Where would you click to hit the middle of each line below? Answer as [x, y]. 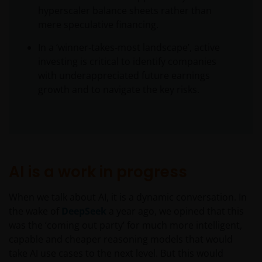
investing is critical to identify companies [127, 62]
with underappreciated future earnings [124, 76]
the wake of [35, 211]
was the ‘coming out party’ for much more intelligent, [125, 225]
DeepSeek [84, 211]
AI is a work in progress [98, 172]
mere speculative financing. [98, 25]
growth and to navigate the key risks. [119, 90]
